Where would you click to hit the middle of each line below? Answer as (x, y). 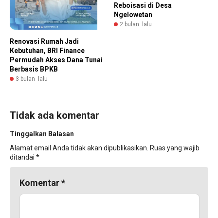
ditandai (23, 157)
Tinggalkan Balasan (42, 134)
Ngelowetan (133, 14)
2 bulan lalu (136, 24)
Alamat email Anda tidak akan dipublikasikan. (79, 148)
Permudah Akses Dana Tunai (56, 60)
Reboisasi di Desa (143, 5)
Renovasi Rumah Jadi (44, 41)
